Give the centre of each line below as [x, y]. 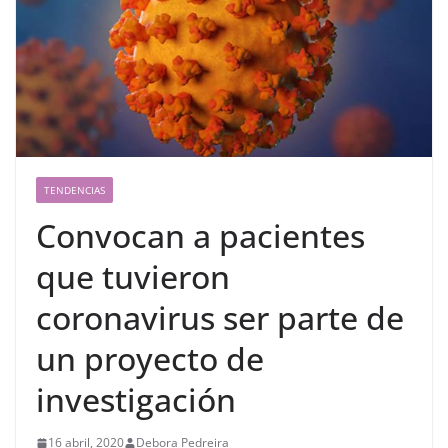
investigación [136, 400]
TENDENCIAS [74, 190]
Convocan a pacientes [200, 236]
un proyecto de [150, 359]
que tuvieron [133, 277]
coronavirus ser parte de [220, 318]
